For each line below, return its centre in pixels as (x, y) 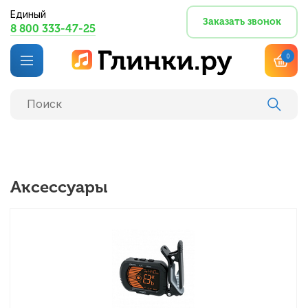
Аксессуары (59, 187)
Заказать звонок (242, 22)
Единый (28, 14)
